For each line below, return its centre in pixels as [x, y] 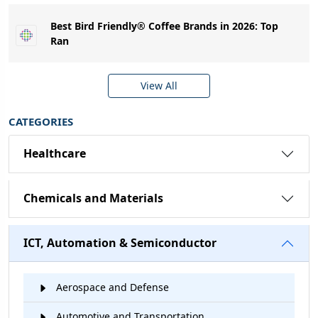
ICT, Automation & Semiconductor [120, 243]
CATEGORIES [41, 121]
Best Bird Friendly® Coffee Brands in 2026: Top [164, 26]
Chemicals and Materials [93, 198]
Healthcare [55, 154]
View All [159, 86]
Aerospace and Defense [111, 287]
